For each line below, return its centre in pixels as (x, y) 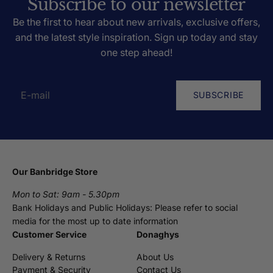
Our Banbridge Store (55, 171)
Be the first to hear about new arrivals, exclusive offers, (136, 22)
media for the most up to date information (95, 221)
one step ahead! (136, 52)
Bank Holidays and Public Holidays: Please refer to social (125, 207)
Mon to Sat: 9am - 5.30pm (66, 194)
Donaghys (158, 234)
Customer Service (49, 234)
